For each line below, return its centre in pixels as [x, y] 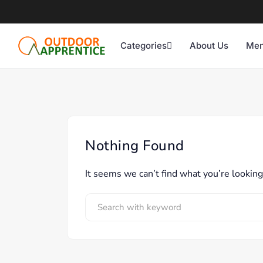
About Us [209, 45]
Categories [144, 45]
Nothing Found [135, 146]
